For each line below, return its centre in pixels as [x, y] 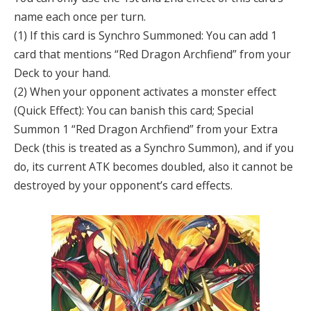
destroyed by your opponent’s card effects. [123, 185]
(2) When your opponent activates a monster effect [145, 91]
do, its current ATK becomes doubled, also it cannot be [153, 166]
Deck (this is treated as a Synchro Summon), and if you [154, 148]
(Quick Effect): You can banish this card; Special [134, 110]
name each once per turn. [80, 16]
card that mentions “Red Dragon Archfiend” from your [152, 54]
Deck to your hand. [62, 73]
